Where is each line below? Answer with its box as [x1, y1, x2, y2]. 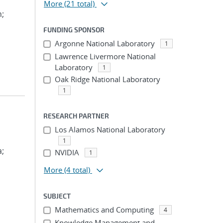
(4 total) [64, 165, 90, 175]
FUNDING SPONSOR [43, 25, 105, 34]
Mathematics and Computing [54, 205, 154, 215]
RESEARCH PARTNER [43, 111, 109, 120]
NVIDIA [54, 147, 79, 157]
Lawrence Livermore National [54, 51, 156, 61]
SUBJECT [43, 192, 71, 200]
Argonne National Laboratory [54, 38, 155, 48]
